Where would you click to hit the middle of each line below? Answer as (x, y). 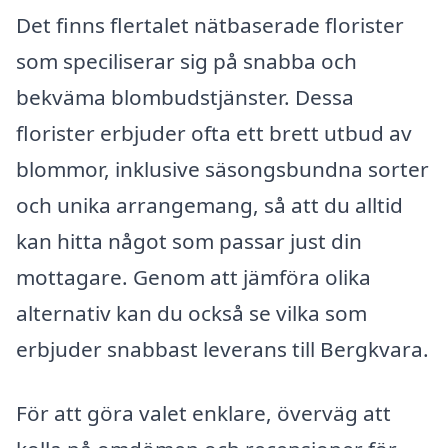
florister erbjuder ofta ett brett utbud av (214, 133)
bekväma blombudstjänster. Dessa (185, 97)
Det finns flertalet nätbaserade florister (210, 25)
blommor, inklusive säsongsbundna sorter (222, 169)
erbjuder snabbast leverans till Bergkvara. (222, 349)
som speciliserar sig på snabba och (186, 61)
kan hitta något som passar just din (189, 241)
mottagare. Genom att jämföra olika (193, 277)
